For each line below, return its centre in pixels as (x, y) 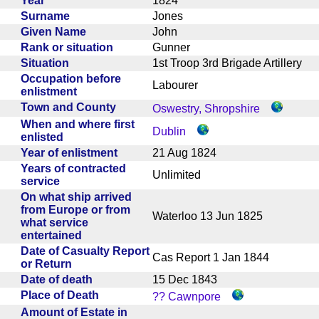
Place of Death (63, 295)
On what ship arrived (76, 197)
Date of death (59, 279)
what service (54, 222)
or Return (49, 263)
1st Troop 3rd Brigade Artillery (233, 63)
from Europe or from (75, 209)
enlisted (45, 137)
